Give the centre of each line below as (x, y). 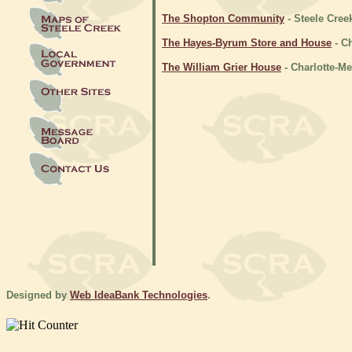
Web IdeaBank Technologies (139, 295)
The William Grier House (222, 67)
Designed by (38, 295)
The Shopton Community (223, 18)
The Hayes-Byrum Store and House (247, 43)
